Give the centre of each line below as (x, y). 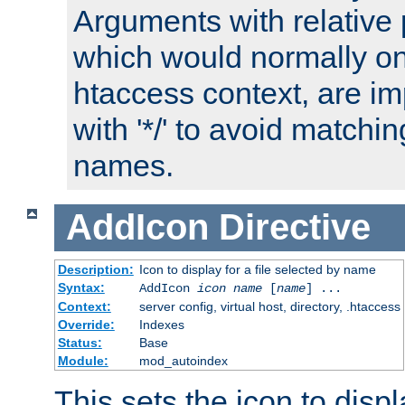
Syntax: (81, 287)
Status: (80, 342)
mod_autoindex (183, 360)
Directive (294, 227)
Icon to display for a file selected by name (257, 269)
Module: (83, 360)
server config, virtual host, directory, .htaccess (269, 306)
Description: (95, 269)
